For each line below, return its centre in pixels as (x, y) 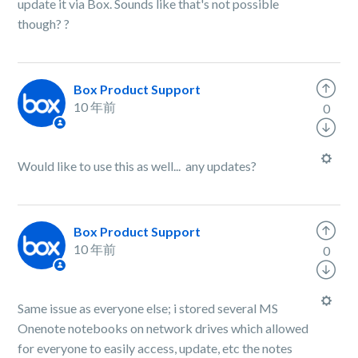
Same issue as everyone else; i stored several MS (148, 308)
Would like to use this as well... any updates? (137, 166)
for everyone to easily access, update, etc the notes (155, 348)
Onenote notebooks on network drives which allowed (163, 328)
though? (41, 24)
